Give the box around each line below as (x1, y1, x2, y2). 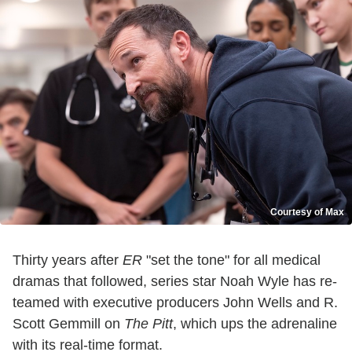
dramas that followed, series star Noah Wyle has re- (13, 273, 337, 290)
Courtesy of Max (270, 207, 344, 218)
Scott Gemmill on (13, 316, 124, 332)
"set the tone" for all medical (142, 252, 321, 269)
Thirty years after (13, 252, 123, 269)
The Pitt (124, 316, 173, 332)
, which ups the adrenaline (173, 316, 337, 332)
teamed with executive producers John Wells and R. (13, 295, 338, 311)
